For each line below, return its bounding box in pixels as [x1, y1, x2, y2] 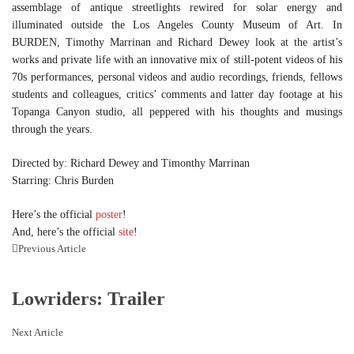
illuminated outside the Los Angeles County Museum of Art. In [12, 19, 342, 32]
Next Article [12, 326, 63, 339]
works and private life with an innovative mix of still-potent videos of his [12, 54, 342, 66]
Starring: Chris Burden [12, 175, 114, 187]
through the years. [12, 123, 92, 136]
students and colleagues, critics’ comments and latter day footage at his [12, 88, 342, 101]
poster [96, 209, 122, 221]
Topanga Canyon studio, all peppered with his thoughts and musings [12, 106, 342, 119]
